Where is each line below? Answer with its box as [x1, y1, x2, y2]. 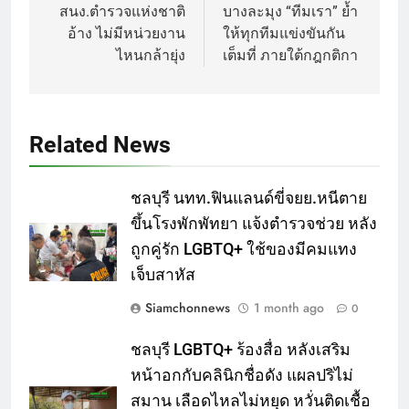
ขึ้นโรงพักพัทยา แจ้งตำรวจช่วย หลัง [131, 214, 377, 233]
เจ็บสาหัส [131, 265, 195, 284]
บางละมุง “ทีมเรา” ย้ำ [223, 2, 358, 20]
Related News [29, 131, 171, 158]
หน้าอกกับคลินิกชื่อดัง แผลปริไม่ [131, 365, 353, 384]
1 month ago [254, 298, 324, 317]
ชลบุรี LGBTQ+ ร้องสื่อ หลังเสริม [131, 340, 351, 359]
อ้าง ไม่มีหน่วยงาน [68, 24, 185, 42]
